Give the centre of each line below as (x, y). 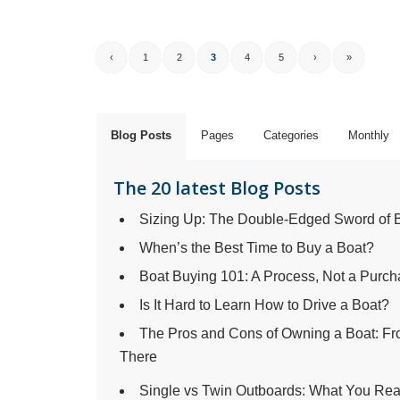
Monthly (369, 136)
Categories (291, 136)
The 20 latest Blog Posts (217, 188)
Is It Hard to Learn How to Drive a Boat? (264, 305)
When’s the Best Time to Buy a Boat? (257, 248)
